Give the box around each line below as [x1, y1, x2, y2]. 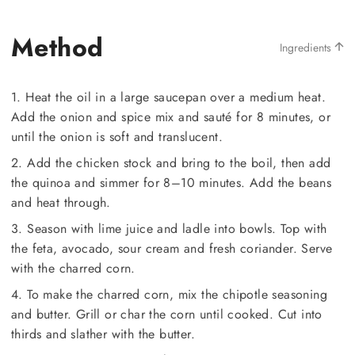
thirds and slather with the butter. [11, 324, 195, 343]
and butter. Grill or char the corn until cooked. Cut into [11, 304, 323, 323]
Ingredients [280, 39, 334, 55]
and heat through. [11, 193, 111, 212]
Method [11, 29, 104, 66]
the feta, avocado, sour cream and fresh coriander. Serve [11, 239, 333, 258]
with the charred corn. [11, 258, 136, 277]
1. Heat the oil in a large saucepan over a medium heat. [11, 87, 326, 106]
